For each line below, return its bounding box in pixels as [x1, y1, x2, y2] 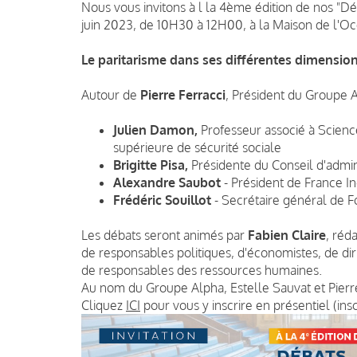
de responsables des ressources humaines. [81, 261, 322, 278]
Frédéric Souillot [113, 191, 211, 208]
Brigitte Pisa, [113, 156, 191, 173]
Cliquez [81, 296, 126, 313]
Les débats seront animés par [81, 226, 248, 243]
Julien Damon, [113, 121, 201, 138]
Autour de [81, 86, 140, 103]
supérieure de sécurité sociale [113, 139, 281, 155]
